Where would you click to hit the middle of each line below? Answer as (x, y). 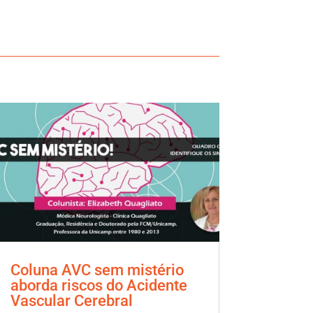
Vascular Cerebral (71, 300)
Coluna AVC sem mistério (97, 270)
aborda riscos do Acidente (99, 285)
